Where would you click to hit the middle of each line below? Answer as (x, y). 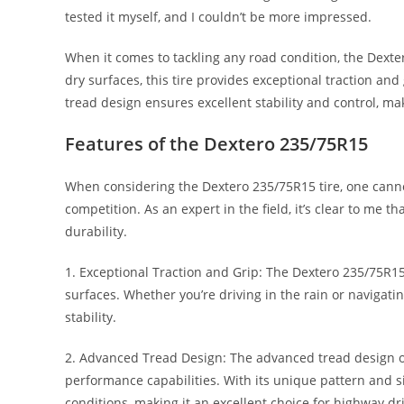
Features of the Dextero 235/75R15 (216, 143)
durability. (96, 231)
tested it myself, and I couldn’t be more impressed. (218, 16)
